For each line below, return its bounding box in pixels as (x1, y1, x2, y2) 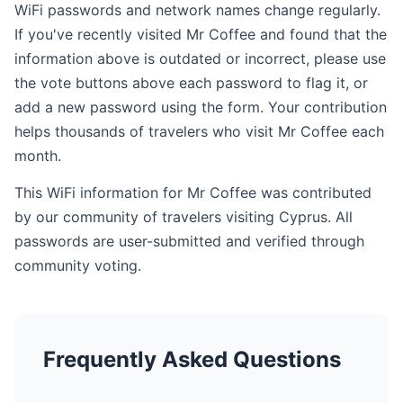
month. (14, 147, 61, 165)
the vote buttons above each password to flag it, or (14, 74, 368, 92)
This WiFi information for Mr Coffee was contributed (14, 184, 372, 201)
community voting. (14, 256, 141, 274)
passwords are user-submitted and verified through (14, 232, 364, 250)
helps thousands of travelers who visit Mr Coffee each (14, 122, 384, 140)
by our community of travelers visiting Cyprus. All (14, 208, 353, 226)
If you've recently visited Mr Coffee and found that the (14, 25, 387, 43)
